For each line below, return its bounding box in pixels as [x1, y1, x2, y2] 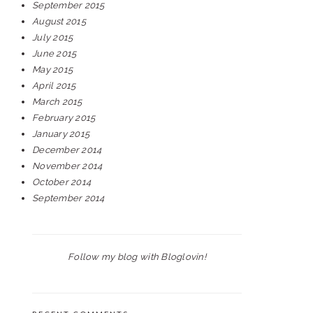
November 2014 [32, 161, 103, 171]
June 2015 [32, 48, 77, 59]
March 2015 [32, 96, 82, 107]
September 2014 [32, 193, 105, 203]
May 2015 [32, 64, 73, 75]
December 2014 [32, 145, 102, 155]
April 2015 [32, 80, 76, 91]
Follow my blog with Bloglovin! [68, 252, 206, 262]
